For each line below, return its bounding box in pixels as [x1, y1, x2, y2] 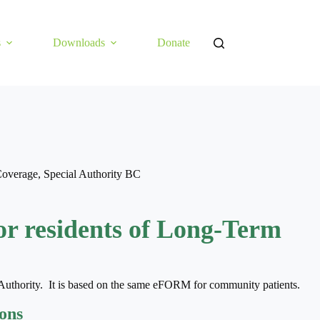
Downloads [53, 36, 106, 49]
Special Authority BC [44, 168, 141, 181]
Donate [157, 36, 191, 49]
